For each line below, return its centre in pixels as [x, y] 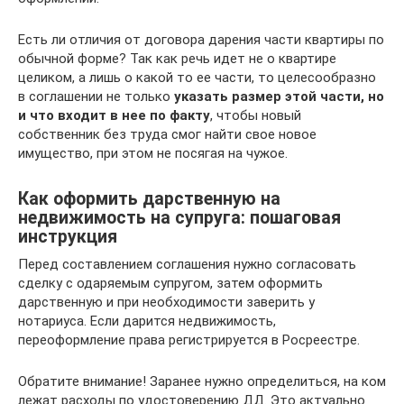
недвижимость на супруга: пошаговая [179, 218]
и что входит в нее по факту [114, 115]
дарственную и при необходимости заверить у [166, 302]
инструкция [68, 237]
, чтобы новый [256, 115]
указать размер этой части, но [279, 96]
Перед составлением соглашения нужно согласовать [187, 264]
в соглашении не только [96, 96]
